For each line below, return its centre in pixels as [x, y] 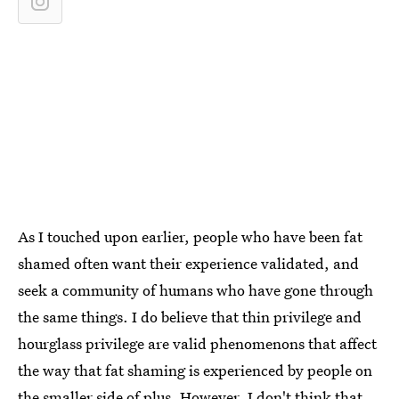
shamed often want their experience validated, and [188, 263]
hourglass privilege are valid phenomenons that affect [197, 343]
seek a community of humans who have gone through [195, 290]
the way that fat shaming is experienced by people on [195, 370]
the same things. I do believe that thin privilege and [190, 317]
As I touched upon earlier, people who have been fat [190, 236]
